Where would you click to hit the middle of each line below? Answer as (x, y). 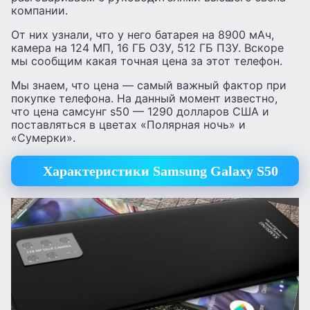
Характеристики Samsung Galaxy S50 (160, 171)
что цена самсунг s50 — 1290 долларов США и (140, 111)
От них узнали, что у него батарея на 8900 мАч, (143, 34)
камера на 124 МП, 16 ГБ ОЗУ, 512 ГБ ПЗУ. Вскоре (147, 47)
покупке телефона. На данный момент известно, (144, 98)
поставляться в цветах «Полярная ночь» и (128, 124)
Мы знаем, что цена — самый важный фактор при (149, 85)
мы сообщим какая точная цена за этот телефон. (147, 61)
